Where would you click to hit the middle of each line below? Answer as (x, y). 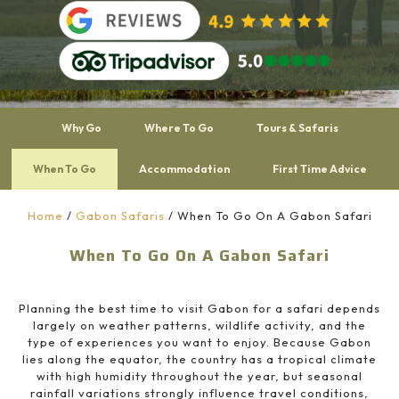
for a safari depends (315, 309)
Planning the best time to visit (113, 309)
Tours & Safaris (297, 128)
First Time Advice (319, 169)
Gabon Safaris (120, 216)
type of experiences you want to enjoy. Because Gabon (199, 342)
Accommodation (184, 169)
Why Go (81, 128)
